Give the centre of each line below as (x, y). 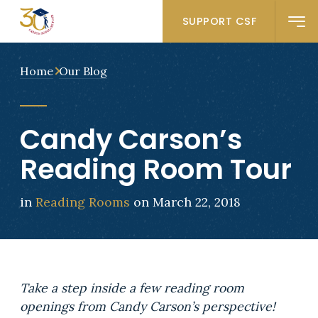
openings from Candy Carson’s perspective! (149, 307)
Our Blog (83, 71)
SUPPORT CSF (219, 21)
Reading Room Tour (155, 169)
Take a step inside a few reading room (132, 288)
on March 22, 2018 (185, 202)
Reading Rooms (82, 202)
